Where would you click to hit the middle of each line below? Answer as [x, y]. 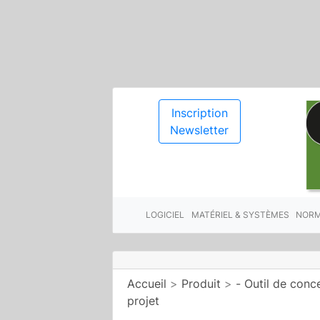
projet [143, 300]
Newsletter [200, 130]
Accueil [147, 283]
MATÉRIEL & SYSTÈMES [240, 214]
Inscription [199, 113]
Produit [201, 283]
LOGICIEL [165, 214]
